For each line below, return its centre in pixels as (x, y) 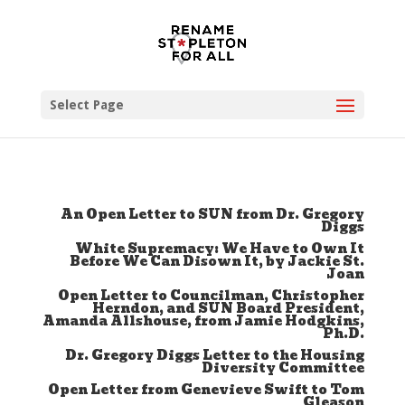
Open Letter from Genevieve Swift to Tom (207, 390)
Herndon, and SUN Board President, (229, 308)
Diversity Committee (283, 368)
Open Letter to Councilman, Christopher (212, 296)
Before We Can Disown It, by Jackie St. (217, 261)
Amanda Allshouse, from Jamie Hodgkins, (204, 321)
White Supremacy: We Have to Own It (220, 249)
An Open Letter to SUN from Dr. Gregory (213, 214)
